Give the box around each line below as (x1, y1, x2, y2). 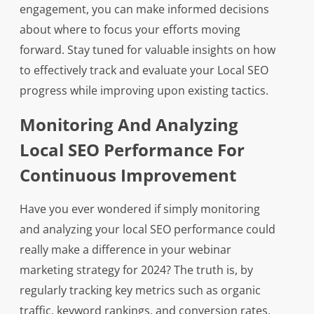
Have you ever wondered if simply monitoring (19, 201, 260, 217)
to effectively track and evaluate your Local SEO (19, 62, 268, 78)
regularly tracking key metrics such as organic (19, 282, 261, 299)
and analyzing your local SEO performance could (19, 221, 275, 238)
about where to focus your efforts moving (19, 22, 240, 38)
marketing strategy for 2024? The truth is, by (19, 262, 253, 278)
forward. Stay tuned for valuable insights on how (19, 42, 275, 58)
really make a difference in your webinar (19, 242, 231, 258)
